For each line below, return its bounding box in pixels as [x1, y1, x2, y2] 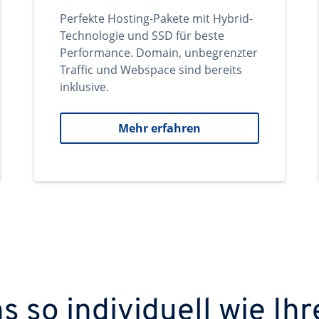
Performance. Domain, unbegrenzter [60, 45, 258, 61]
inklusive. [60, 79, 109, 95]
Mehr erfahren [118, 120, 201, 136]
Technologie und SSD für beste [60, 28, 224, 43]
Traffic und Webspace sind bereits [60, 62, 242, 78]
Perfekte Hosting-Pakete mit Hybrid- [60, 11, 253, 26]
